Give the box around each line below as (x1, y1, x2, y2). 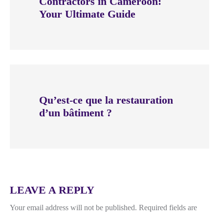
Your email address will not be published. (10, 203, 137, 212)
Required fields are (139, 203, 197, 212)
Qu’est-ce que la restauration (39, 94, 173, 107)
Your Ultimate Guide (39, 8, 135, 21)
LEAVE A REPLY (10, 184, 94, 197)
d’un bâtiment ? (39, 107, 112, 119)
